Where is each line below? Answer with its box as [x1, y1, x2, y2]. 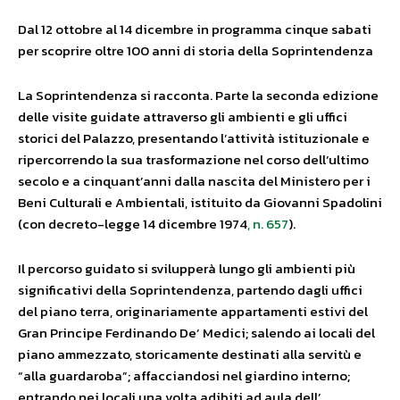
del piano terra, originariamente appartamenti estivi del [18, 301, 368, 322]
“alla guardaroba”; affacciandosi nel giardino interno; [18, 365, 350, 387]
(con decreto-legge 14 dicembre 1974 [18, 213, 247, 235]
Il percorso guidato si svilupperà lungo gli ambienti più [18, 258, 355, 279]
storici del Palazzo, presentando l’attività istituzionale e [18, 128, 370, 149]
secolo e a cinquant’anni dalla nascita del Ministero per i [18, 171, 371, 192]
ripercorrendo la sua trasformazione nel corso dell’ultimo [18, 149, 369, 171]
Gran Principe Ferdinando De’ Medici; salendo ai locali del [18, 322, 375, 344]
